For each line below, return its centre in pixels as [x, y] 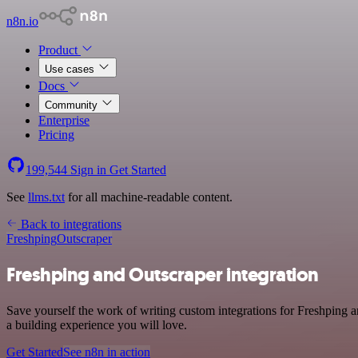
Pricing [56, 135]
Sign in [88, 170]
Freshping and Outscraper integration [163, 274]
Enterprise [64, 120]
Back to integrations [70, 224]
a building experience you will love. [97, 324]
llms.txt [46, 197]
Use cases [71, 69]
